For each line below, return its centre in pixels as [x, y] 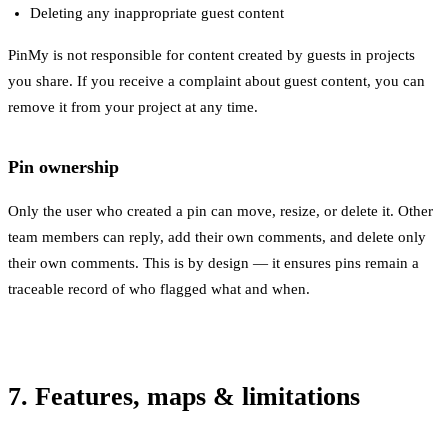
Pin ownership [63, 166]
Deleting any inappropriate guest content [157, 12]
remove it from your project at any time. [133, 106]
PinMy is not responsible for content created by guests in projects [211, 54]
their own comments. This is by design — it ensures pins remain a [213, 262]
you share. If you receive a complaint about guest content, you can [216, 80]
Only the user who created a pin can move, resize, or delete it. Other [220, 210]
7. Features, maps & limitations [184, 396]
